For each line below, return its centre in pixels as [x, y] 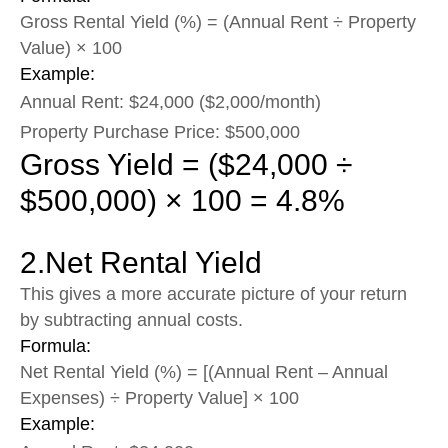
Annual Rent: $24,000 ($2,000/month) [170, 101]
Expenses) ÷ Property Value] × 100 [159, 397]
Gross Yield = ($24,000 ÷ [186, 164]
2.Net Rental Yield [141, 262]
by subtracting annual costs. [131, 319]
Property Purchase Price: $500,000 [160, 131]
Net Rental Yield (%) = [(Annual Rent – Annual [204, 371]
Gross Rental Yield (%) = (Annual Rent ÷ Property [218, 21]
